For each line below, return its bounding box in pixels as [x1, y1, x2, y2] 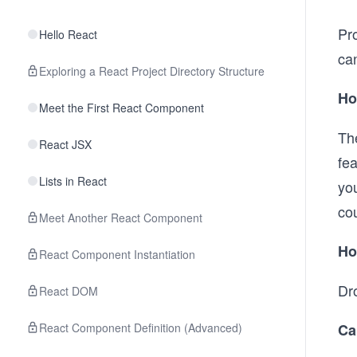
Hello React [39, 26, 97, 42]
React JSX [39, 136, 92, 152]
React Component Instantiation [39, 246, 195, 262]
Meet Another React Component [39, 210, 202, 226]
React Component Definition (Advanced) [39, 320, 242, 335]
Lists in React [39, 173, 107, 189]
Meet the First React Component [39, 100, 204, 116]
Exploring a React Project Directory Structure [39, 63, 265, 79]
